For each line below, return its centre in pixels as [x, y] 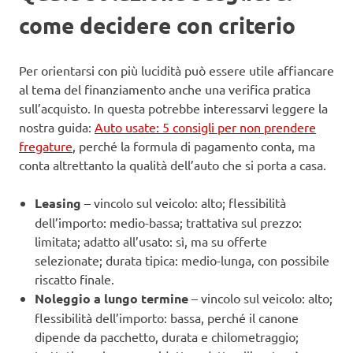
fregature [46, 146]
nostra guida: [57, 127]
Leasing [58, 203]
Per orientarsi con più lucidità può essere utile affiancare [176, 71]
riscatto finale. [74, 279]
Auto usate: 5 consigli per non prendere [205, 127]
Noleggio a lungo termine [111, 299]
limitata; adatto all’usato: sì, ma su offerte [151, 242]
